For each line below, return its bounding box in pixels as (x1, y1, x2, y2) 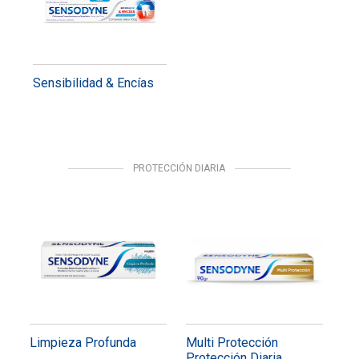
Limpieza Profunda (29, 334, 136, 350)
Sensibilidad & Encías (32, 75, 154, 91)
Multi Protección (185, 334, 278, 350)
